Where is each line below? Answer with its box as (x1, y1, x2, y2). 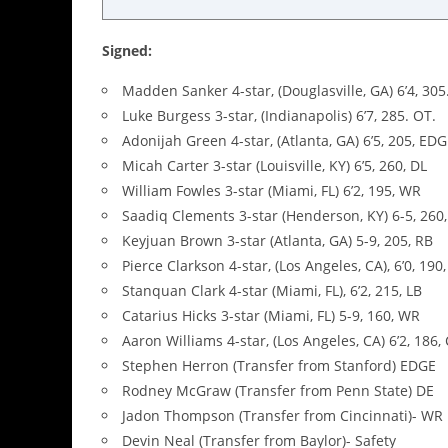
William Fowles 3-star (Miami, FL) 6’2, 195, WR (122, 181, 421, 201)
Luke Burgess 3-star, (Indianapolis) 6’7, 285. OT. (122, 106, 436, 126)
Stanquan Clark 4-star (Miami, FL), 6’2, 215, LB (122, 281, 422, 301)
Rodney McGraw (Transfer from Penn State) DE (122, 381, 434, 401)
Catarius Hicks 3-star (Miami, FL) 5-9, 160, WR (122, 306, 420, 326)
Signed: (102, 41, 152, 61)
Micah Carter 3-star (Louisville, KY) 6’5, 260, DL (122, 156, 427, 176)
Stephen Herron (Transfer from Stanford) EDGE (122, 356, 436, 376)
